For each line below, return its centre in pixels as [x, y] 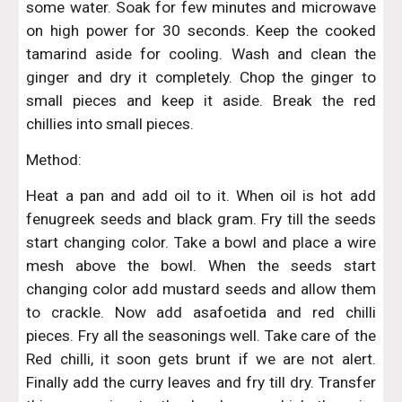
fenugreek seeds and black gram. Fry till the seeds [201, 219]
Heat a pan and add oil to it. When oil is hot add [201, 196]
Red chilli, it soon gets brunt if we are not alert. [201, 359]
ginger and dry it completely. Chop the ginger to [201, 77]
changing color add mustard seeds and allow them [201, 289]
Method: [54, 160]
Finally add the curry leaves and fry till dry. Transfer [201, 382]
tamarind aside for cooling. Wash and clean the [201, 54]
